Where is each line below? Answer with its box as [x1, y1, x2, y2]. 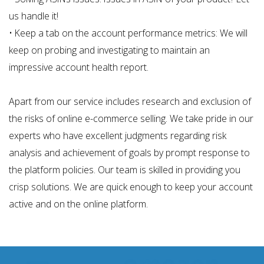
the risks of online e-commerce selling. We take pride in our [9, 112, 253, 125]
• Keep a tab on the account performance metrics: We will [9, 27, 247, 39]
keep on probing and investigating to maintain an [9, 44, 210, 57]
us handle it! [9, 9, 58, 22]
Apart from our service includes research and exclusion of [9, 95, 251, 108]
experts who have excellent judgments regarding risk [9, 129, 226, 142]
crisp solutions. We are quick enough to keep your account [9, 180, 253, 193]
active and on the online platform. [9, 197, 150, 210]
